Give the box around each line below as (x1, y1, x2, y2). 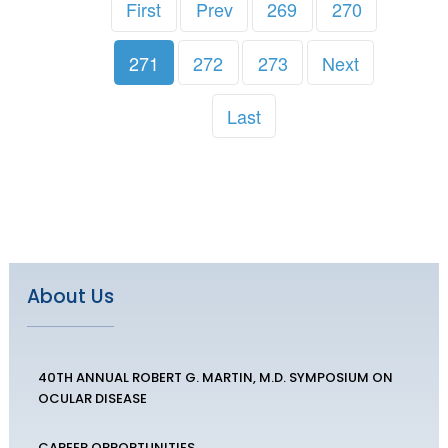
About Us (26, 283, 114, 311)
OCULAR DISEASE (37, 389, 147, 409)
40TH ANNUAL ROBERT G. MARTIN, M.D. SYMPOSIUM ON (37, 368, 393, 388)
